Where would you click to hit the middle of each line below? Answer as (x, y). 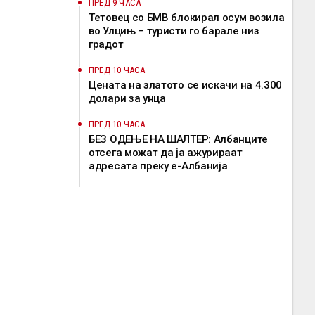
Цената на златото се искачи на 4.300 (186, 85)
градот (106, 44)
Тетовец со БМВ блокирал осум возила (187, 18)
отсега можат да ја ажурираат (166, 153)
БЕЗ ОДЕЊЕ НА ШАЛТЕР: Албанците (178, 139)
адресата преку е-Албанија (158, 166)
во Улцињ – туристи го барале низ (174, 31)
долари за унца (127, 98)
